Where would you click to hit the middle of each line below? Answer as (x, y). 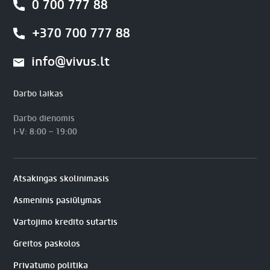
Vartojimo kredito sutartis (66, 222)
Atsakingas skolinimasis (61, 178)
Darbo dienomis (44, 118)
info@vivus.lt (71, 61)
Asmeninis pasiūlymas (58, 200)
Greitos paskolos (47, 243)
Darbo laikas (39, 93)
